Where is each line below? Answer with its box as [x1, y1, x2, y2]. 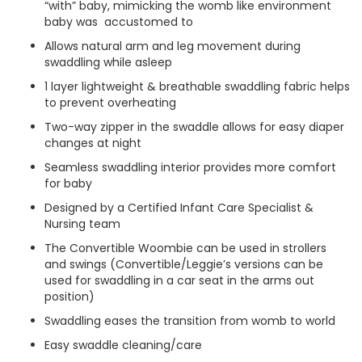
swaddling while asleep [44, 54, 172, 70]
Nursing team [44, 216, 120, 232]
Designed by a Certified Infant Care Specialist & [44, 200, 317, 216]
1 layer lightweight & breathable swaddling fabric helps [44, 78, 350, 95]
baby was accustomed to [44, 14, 193, 30]
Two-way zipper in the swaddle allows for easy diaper [44, 119, 344, 135]
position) [44, 288, 95, 305]
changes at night [44, 135, 141, 151]
